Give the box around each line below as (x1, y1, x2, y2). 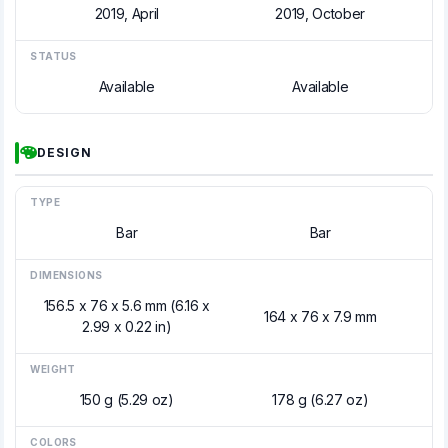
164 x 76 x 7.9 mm (263, 307, 377, 325)
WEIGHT (30, 363, 76, 375)
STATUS (30, 50, 77, 62)
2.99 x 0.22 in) (82, 318, 172, 335)
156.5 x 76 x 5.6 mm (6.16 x (43, 297, 210, 314)
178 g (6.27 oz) (272, 391, 369, 408)
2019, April (94, 5, 159, 22)
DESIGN (37, 145, 93, 160)
